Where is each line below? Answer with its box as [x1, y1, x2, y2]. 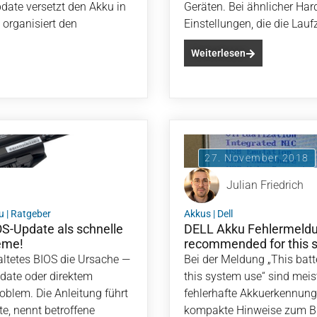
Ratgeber [11, 208, 51, 219]
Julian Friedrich [226, 178, 304, 192]
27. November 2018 [204, 152, 309, 163]
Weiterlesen [191, 47, 246, 59]
